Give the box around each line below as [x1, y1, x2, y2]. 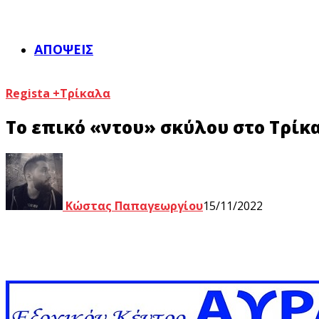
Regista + [6, 85, 60, 101]
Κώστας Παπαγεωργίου [63, 197, 203, 214]
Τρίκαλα [60, 85, 110, 101]
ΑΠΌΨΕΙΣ [34, 41, 93, 58]
